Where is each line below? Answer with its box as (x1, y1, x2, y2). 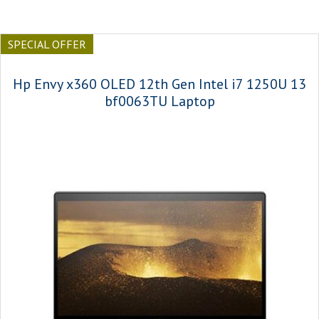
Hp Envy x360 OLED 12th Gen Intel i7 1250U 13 (13, 75, 306, 93)
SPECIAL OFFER (8, 37, 86, 51)
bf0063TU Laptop (104, 92, 215, 110)
